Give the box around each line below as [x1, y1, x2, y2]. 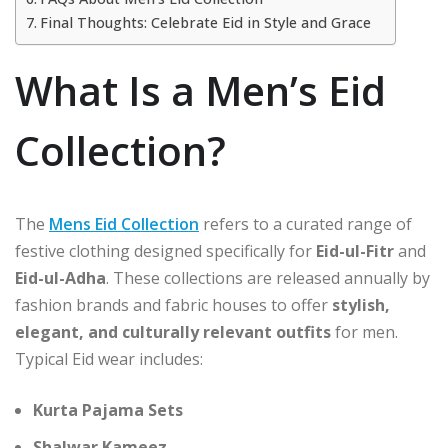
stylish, [332, 293, 390, 316]
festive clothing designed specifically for [15, 239, 316, 262]
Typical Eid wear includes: [15, 347, 203, 370]
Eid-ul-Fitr [316, 239, 394, 262]
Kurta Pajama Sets [33, 398, 183, 421]
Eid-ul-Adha [15, 266, 106, 289]
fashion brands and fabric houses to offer [15, 293, 332, 316]
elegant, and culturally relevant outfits [15, 320, 331, 343]
